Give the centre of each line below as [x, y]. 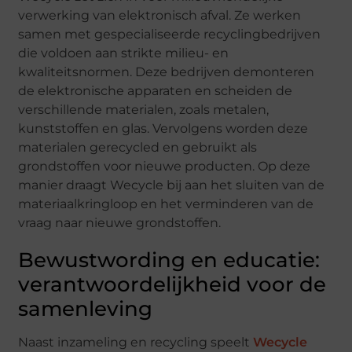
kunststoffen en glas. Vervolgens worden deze [163, 128]
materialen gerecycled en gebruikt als [138, 147]
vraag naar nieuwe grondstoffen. [120, 223]
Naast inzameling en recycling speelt [136, 342]
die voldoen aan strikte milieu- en [124, 53]
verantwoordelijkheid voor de [172, 284]
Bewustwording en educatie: [169, 260]
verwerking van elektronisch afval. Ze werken [160, 15]
